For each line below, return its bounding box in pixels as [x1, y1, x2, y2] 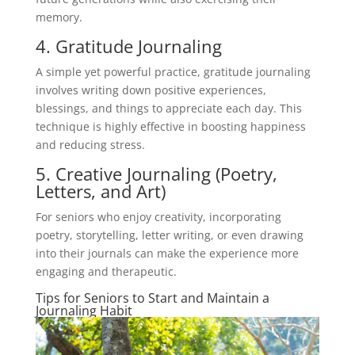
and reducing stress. [35, 136, 145, 152]
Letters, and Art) [35, 178, 166, 203]
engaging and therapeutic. [35, 263, 177, 279]
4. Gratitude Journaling [35, 33, 222, 58]
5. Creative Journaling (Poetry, [35, 161, 277, 185]
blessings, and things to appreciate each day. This [35, 100, 302, 116]
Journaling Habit [35, 301, 132, 319]
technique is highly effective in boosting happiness [35, 118, 306, 134]
